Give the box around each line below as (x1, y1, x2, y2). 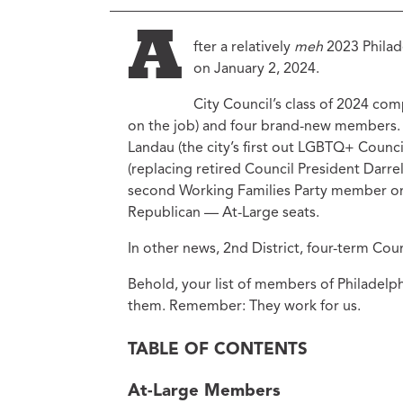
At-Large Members (128, 382, 281, 400)
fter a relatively (193, 40, 294, 55)
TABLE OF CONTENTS (128, 341, 308, 359)
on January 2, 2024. (193, 61, 319, 76)
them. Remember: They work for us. (128, 299, 361, 314)
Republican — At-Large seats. (128, 205, 319, 220)
